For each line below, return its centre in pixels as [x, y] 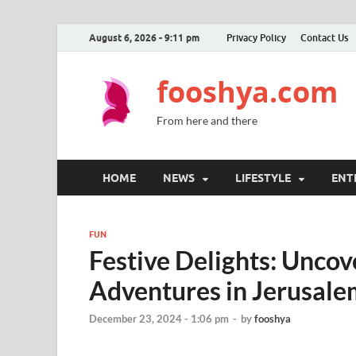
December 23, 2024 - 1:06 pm [159, 319]
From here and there [207, 120]
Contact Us [324, 37]
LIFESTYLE [263, 178]
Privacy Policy [256, 37]
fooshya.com [247, 92]
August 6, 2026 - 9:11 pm [144, 37]
